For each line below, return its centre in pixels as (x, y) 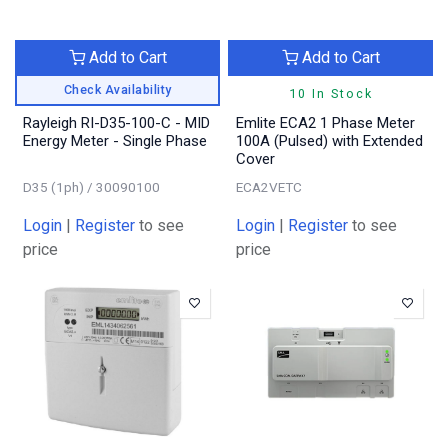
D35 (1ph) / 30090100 (91, 186)
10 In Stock (330, 93)
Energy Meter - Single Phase (115, 140)
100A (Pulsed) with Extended (329, 140)
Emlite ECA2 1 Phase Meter (325, 122)
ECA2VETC (269, 186)
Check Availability (117, 89)
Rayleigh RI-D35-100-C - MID (116, 122)
